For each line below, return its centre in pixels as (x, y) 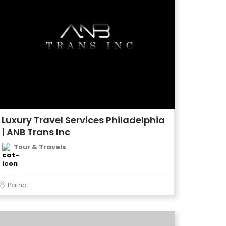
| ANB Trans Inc (36, 132)
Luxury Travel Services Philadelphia (83, 120)
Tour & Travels (40, 147)
